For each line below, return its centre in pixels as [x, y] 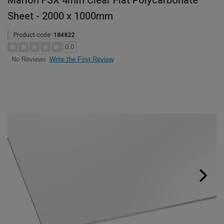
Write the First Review [81, 59]
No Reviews [28, 59]
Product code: [33, 35]
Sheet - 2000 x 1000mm [60, 16]
